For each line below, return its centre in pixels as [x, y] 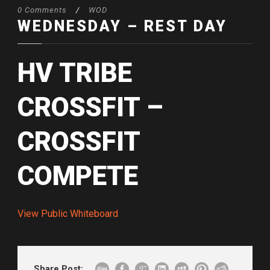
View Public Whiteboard [68, 214]
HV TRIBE [75, 73]
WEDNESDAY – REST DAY [122, 27]
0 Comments [42, 10]
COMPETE [78, 176]
